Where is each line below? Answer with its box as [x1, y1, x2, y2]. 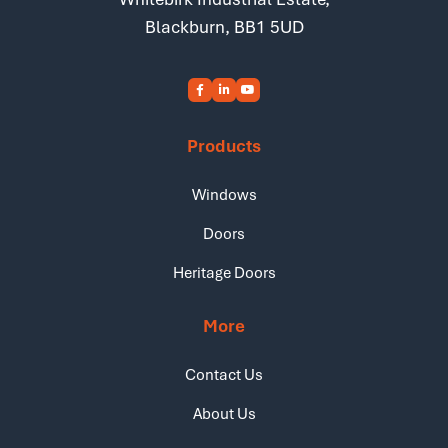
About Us [192, 403, 256, 423]
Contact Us [185, 364, 263, 384]
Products [187, 134, 261, 157]
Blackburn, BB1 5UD [144, 15, 304, 38]
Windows [191, 184, 257, 204]
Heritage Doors [172, 262, 276, 282]
